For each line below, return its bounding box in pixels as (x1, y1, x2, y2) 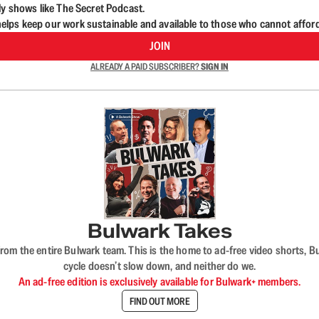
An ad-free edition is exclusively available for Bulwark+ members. (18, 274, 301, 289)
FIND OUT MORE (129, 294, 190, 308)
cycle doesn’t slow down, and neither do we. (63, 258, 256, 273)
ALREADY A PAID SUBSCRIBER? (90, 61, 201, 73)
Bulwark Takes (87, 218, 232, 244)
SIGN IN (201, 61, 229, 73)
